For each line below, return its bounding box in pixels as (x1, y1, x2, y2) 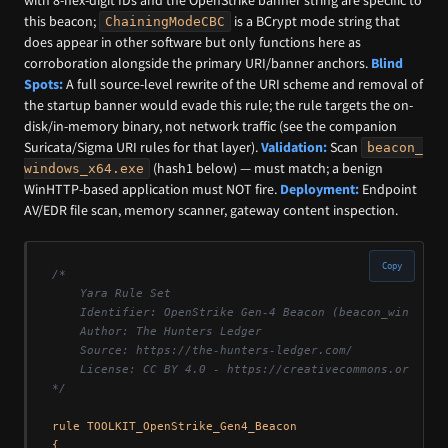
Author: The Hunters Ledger (51, 324, 262, 338)
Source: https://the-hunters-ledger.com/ (51, 343, 353, 357)
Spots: (24, 74, 63, 93)
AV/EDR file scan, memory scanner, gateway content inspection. (24, 200, 398, 219)
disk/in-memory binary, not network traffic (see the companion (24, 116, 397, 135)
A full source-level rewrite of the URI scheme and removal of (63, 74, 423, 93)
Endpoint (359, 179, 417, 198)
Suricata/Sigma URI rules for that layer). (24, 137, 261, 156)
